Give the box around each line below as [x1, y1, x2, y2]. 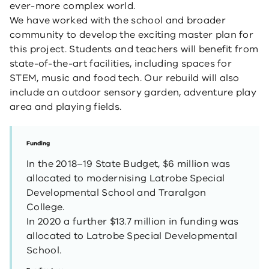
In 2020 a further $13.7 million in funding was [26, 215, 239, 228]
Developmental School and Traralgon [26, 186, 207, 199]
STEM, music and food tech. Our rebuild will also [10, 71, 240, 85]
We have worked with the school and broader [10, 14, 226, 27]
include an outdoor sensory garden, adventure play [10, 86, 257, 99]
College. [26, 201, 65, 214]
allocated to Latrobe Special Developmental [26, 229, 237, 243]
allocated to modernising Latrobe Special [26, 172, 225, 185]
